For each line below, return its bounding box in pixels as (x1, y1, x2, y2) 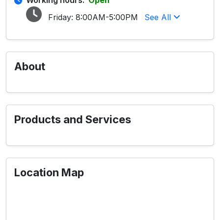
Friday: (46, 12, 76, 22)
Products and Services (14, 113, 131, 126)
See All (144, 12, 173, 22)
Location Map (14, 166, 84, 179)
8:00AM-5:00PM (76, 12, 138, 22)
